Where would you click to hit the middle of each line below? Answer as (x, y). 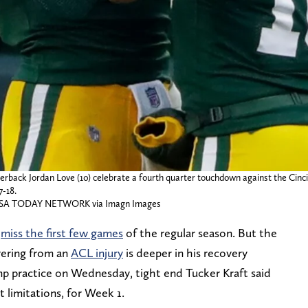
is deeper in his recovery (185, 252)
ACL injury (97, 252)
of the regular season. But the (200, 232)
